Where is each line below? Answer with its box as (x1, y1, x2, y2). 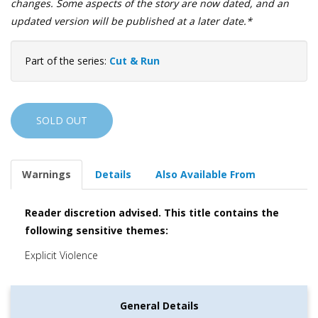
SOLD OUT (36, 114, 87, 128)
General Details (119, 299, 199, 313)
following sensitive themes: (25, 224, 168, 238)
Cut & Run (109, 54, 160, 68)
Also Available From (155, 168, 256, 182)
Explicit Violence (25, 248, 98, 263)
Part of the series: (25, 54, 109, 68)
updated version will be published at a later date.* (11, 14, 252, 28)
